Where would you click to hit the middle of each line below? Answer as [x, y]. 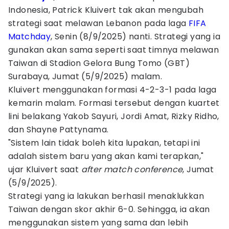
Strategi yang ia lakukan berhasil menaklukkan [106, 196]
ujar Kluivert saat [45, 169]
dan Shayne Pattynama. [59, 130]
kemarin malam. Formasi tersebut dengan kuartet [114, 103]
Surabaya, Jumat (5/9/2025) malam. [85, 76]
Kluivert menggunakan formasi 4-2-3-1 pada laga [112, 90]
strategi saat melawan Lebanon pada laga [98, 23]
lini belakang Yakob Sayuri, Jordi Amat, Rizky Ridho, [114, 116]
